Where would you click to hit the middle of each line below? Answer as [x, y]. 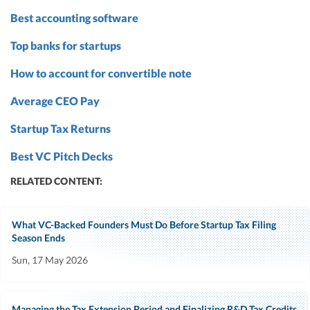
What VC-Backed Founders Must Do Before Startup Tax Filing [144, 225]
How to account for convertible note [101, 73]
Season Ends [38, 238]
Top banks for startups [66, 46]
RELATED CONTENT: [57, 181]
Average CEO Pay [55, 101]
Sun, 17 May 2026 [50, 260]
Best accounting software [74, 18]
